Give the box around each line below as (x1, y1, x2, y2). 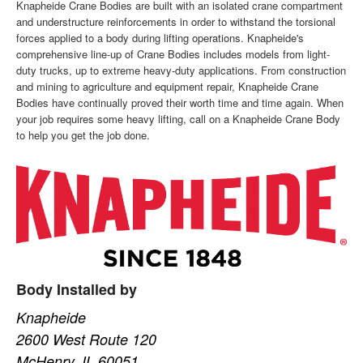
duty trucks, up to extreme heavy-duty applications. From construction (16, 62, 347, 78)
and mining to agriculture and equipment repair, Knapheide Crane (16, 78, 319, 94)
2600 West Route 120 (16, 329, 157, 350)
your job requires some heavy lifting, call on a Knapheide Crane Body (16, 110, 341, 126)
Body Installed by (16, 279, 138, 301)
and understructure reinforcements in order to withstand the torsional (16, 13, 336, 29)
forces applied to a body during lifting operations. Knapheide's (16, 29, 305, 45)
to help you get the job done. (16, 126, 151, 143)
